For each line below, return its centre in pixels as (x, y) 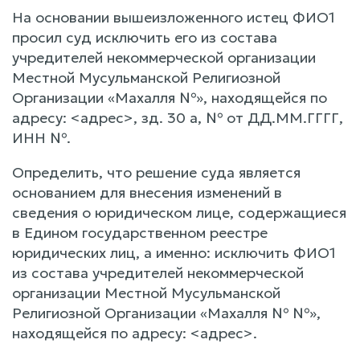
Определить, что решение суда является (156, 172)
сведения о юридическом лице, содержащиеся (179, 212)
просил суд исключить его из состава (145, 37)
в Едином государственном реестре (140, 232)
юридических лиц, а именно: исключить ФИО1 (174, 252)
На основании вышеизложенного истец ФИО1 (174, 17)
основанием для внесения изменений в (147, 192)
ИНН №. (41, 137)
